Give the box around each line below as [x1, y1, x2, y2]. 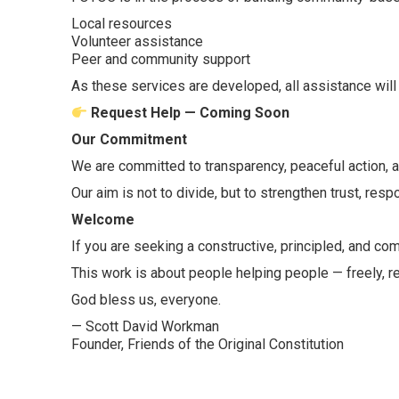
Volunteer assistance [71, 33, 203, 51]
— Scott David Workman [71, 318, 219, 336]
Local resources [71, 15, 172, 33]
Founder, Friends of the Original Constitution [71, 336, 344, 354]
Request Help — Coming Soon [91, 104, 290, 122]
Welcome [71, 211, 134, 229]
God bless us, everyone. [71, 291, 221, 309]
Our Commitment [71, 131, 187, 149]
